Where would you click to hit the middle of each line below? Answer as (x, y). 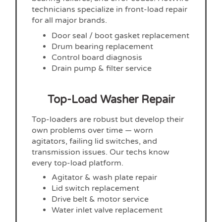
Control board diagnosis (97, 57)
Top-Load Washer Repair (111, 99)
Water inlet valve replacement (107, 210)
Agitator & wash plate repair (105, 177)
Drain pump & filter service (102, 68)
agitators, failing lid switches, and (95, 141)
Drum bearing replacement (103, 46)
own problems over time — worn (93, 130)
